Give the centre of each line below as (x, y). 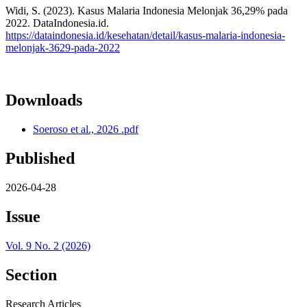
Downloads (44, 100)
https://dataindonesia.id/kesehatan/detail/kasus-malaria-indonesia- (145, 36)
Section (31, 274)
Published (40, 159)
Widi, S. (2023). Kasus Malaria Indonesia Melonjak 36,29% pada (147, 11)
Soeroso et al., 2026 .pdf (86, 130)
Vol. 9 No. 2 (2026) (48, 245)
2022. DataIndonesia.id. (57, 23)
